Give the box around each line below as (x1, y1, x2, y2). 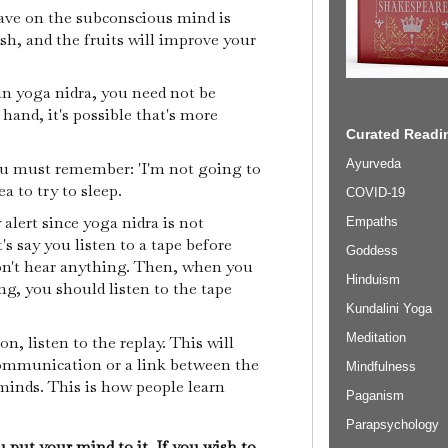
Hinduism (346, 271, 400, 287)
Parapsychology (346, 416, 439, 432)
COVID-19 (346, 184, 405, 200)
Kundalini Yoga (346, 300, 432, 316)
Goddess (346, 242, 398, 258)
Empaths (346, 213, 398, 229)
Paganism (346, 387, 404, 403)
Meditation (346, 329, 406, 345)
